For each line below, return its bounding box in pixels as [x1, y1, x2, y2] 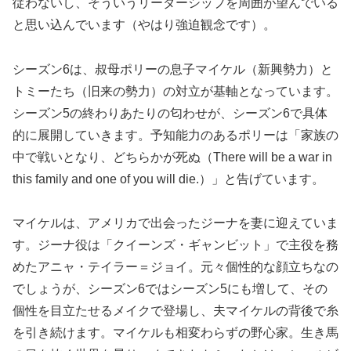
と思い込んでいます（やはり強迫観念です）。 [13, 17, 276, 31]
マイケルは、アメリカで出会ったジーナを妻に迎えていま [13, 216, 338, 230]
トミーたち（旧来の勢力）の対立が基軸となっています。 [13, 84, 338, 98]
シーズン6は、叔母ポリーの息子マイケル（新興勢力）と [13, 62, 333, 76]
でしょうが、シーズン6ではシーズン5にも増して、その [13, 282, 327, 296]
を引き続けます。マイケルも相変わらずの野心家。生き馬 [13, 326, 338, 340]
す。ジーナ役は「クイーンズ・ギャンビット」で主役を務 [13, 238, 338, 252]
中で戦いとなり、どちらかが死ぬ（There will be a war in [13, 150, 332, 164]
